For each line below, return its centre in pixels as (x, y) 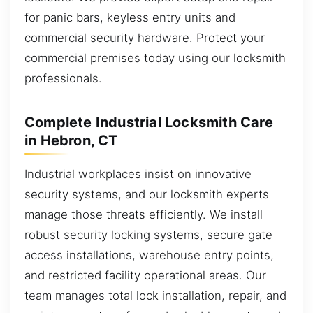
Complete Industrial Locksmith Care (149, 123)
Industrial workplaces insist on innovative (138, 174)
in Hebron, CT (71, 141)
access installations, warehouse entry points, (149, 255)
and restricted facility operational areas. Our (145, 276)
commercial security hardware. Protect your (145, 38)
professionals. (63, 79)
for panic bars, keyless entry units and (130, 18)
